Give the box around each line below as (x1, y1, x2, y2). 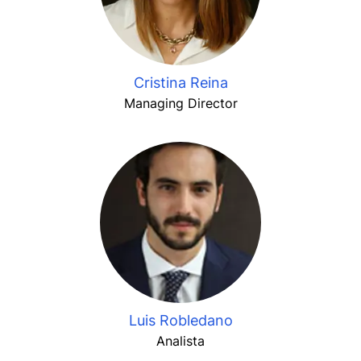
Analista (156, 333, 205, 349)
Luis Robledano (128, 312, 233, 329)
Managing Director (123, 95, 238, 111)
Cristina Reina (133, 74, 228, 91)
